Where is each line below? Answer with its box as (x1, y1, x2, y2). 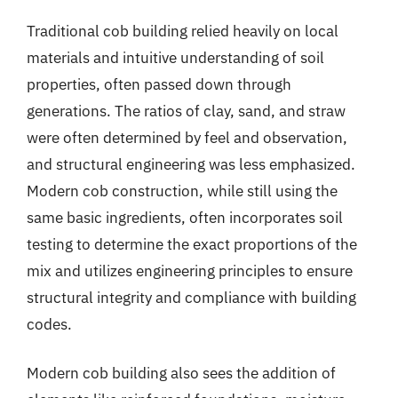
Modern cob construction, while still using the (27, 180, 338, 201)
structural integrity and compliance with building (27, 287, 356, 307)
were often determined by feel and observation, (27, 127, 347, 147)
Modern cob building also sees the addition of (27, 363, 336, 383)
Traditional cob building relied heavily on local (27, 20, 338, 41)
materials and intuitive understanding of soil (27, 47, 324, 68)
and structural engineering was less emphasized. (27, 154, 355, 174)
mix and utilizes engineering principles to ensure (27, 260, 353, 281)
